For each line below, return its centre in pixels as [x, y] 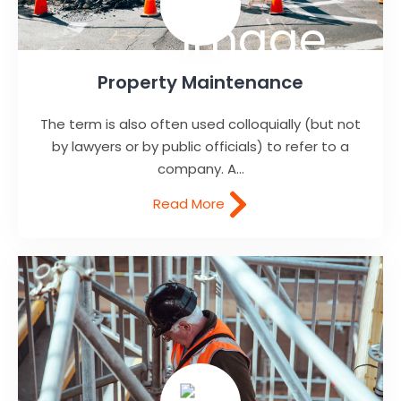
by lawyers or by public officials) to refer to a [200, 146]
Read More [191, 203]
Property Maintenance [200, 82]
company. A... [200, 168]
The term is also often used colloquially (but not [200, 124]
